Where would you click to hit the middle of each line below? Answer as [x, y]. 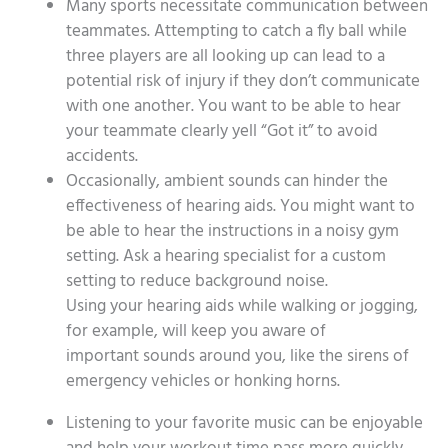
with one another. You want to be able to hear [233, 106]
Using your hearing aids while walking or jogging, [242, 306]
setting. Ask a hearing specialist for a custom [226, 256]
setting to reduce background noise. [197, 281]
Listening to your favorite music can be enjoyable [244, 423]
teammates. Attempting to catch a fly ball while [236, 31]
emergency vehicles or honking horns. [203, 381]
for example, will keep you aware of [196, 331]
